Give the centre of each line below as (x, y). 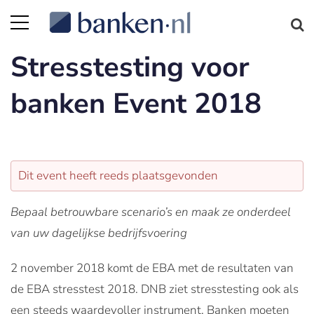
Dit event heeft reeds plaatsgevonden (118, 176)
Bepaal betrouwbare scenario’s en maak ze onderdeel (151, 212)
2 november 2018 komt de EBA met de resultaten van (152, 268)
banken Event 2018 (136, 104)
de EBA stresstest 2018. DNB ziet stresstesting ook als (155, 289)
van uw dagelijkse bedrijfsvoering (99, 233)
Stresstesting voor (130, 67)
